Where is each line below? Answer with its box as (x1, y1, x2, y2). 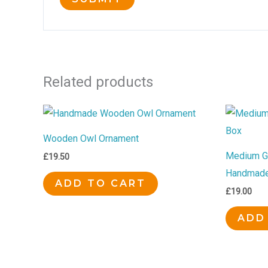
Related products (43, 73, 153, 90)
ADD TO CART (55, 178, 146, 190)
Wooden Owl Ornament (43, 133, 139, 145)
